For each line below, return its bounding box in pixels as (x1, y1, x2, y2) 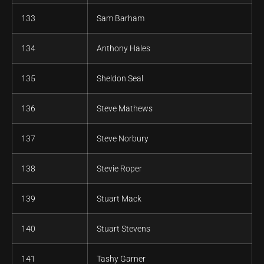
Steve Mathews (97, 104, 153, 114)
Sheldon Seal (97, 74, 143, 84)
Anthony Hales (97, 44, 150, 54)
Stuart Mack (97, 194, 141, 204)
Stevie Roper (97, 164, 142, 174)
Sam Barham (97, 14, 144, 24)
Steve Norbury (97, 134, 148, 144)
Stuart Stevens (97, 224, 150, 234)
